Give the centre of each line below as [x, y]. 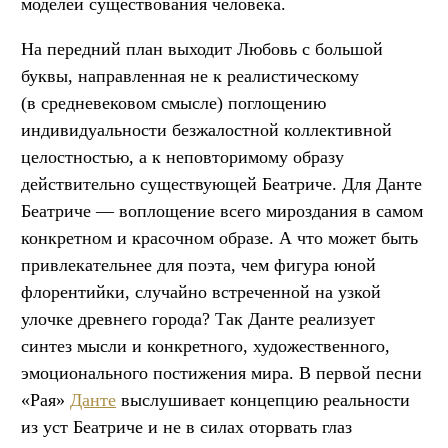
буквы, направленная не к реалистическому [190, 75]
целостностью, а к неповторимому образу [182, 156]
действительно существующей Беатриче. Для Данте [221, 183]
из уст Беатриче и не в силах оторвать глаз [186, 426]
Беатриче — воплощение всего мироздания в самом [222, 210]
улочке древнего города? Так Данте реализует [198, 318]
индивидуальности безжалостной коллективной [206, 129]
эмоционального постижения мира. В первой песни [221, 372]
